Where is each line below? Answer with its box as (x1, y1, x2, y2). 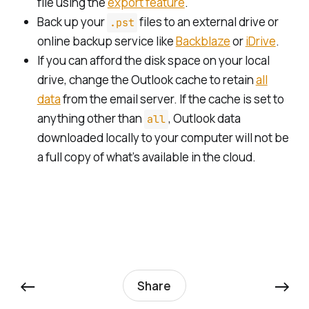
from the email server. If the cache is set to (60, 90, 284, 107)
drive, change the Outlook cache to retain (37, 71, 256, 88)
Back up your (37, 13, 107, 30)
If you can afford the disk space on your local (37, 52, 270, 68)
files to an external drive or (137, 13, 279, 30)
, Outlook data (168, 110, 241, 126)
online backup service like (37, 32, 176, 49)
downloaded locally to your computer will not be (37, 129, 289, 146)
